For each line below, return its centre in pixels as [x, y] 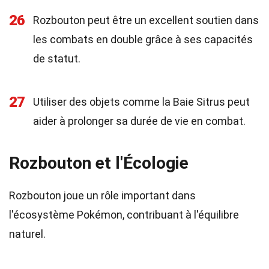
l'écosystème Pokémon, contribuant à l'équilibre [124, 215]
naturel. [27, 234]
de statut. [57, 59]
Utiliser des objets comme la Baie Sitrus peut [141, 102]
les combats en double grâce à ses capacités [143, 39]
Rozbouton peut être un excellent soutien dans [146, 20]
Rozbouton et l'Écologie [99, 163]
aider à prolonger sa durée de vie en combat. [139, 121]
